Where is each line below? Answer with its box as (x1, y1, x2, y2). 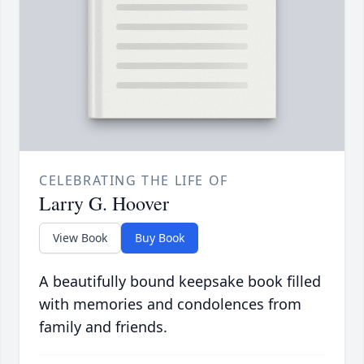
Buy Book (135, 230, 184, 246)
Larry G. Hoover (39, 190, 169, 217)
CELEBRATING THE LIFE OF (39, 171, 228, 190)
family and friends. (39, 317, 167, 337)
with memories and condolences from (39, 294, 301, 314)
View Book (53, 230, 107, 246)
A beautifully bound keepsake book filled (39, 271, 321, 292)
